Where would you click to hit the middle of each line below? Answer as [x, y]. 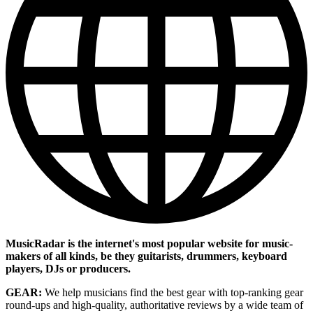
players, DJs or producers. [68, 269]
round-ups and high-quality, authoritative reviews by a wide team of [154, 305]
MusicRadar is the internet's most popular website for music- [149, 244]
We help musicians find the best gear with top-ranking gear [173, 293]
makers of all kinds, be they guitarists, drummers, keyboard [146, 256]
